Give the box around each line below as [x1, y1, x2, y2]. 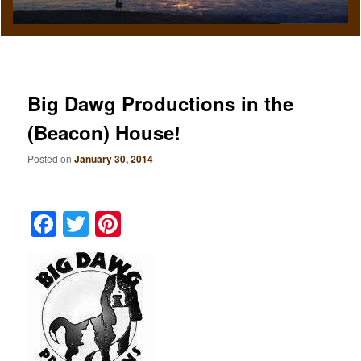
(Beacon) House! [27, 118, 181, 146]
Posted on [27, 151, 75, 166]
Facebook [56, 205, 180, 243]
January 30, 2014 [74, 151, 154, 167]
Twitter [89, 205, 173, 243]
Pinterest [121, 205, 233, 243]
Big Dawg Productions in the [27, 89, 294, 117]
